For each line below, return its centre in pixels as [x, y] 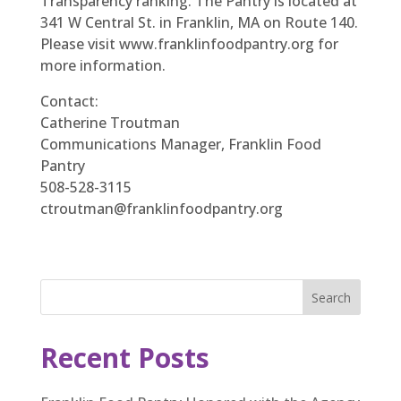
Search [332, 297]
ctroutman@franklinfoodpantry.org [161, 209]
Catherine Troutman [110, 123]
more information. [102, 65]
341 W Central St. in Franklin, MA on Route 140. [199, 22]
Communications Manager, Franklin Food [180, 144]
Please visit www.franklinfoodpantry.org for [189, 44]
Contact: [69, 101]
